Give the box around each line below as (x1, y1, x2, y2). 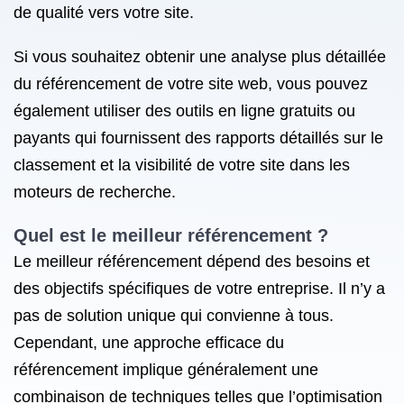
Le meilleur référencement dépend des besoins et (14, 252, 370, 271)
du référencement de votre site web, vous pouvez (14, 75, 368, 93)
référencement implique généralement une (14, 361, 318, 379)
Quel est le (14, 225, 112, 245)
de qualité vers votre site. (14, 4, 194, 22)
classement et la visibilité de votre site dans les (14, 156, 350, 174)
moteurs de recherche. (14, 183, 176, 201)
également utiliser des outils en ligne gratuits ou (14, 102, 355, 120)
